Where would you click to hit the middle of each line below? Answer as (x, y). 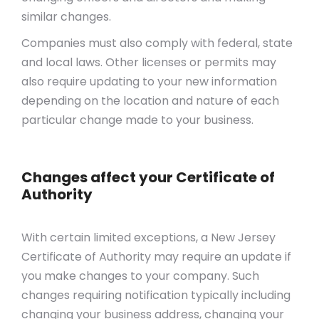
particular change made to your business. (137, 120)
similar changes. (66, 17)
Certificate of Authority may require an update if (156, 257)
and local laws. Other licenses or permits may (149, 62)
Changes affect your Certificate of (148, 177)
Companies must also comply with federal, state (157, 43)
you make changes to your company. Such (140, 276)
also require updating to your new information (149, 82)
